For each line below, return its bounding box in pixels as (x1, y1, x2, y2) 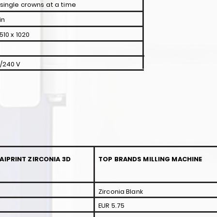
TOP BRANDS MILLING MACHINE (98, 155, 204, 164)
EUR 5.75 (98, 201, 125, 210)
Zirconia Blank (98, 187, 143, 196)
